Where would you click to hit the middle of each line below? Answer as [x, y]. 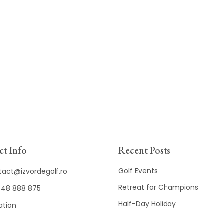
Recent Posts [144, 150]
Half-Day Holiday [147, 204]
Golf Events [138, 171]
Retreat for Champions [158, 188]
